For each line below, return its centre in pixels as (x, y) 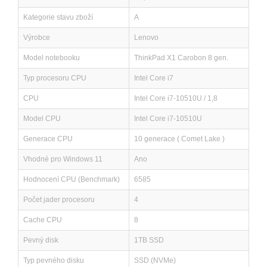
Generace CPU (48, 139)
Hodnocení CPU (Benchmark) (72, 179)
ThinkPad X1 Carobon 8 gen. (181, 58)
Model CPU (42, 119)
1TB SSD (149, 240)
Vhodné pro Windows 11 (63, 159)
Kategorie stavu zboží (58, 17)
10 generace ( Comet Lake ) (179, 139)
